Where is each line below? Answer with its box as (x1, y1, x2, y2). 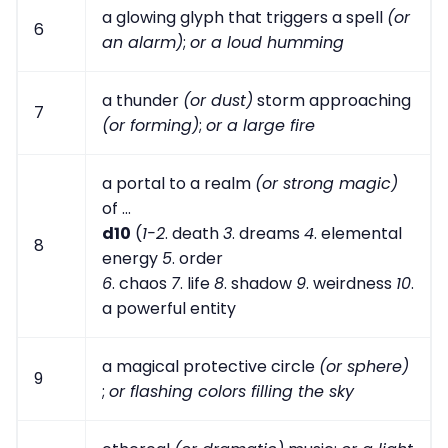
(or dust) (183, 88, 253, 112)
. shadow (224, 271, 296, 295)
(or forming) (102, 113, 199, 137)
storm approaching (253, 88, 411, 112)
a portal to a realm (102, 171, 255, 195)
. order (172, 246, 223, 270)
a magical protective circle (102, 354, 319, 378)
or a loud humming (190, 30, 344, 54)
